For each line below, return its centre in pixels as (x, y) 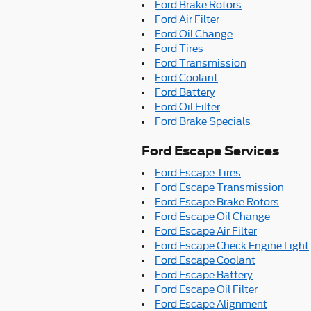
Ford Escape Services (210, 151)
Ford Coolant (186, 78)
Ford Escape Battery (204, 275)
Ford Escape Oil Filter (206, 289)
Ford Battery (185, 92)
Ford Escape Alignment (211, 304)
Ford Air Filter (187, 19)
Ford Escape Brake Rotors (217, 202)
